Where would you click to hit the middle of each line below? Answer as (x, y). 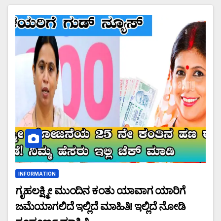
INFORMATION (37, 173)
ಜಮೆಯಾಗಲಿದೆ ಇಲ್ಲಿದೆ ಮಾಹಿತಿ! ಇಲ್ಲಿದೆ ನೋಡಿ (100, 206)
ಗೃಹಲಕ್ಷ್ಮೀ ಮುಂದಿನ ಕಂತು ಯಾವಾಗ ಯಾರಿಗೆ (101, 190)
